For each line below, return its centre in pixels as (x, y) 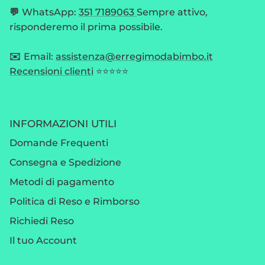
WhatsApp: (50, 12)
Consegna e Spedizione (65, 162)
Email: (40, 56)
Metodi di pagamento (62, 182)
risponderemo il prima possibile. (86, 27)
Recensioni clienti (51, 71)
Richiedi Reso (42, 221)
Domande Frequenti (59, 143)
